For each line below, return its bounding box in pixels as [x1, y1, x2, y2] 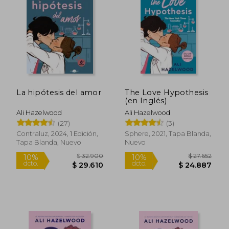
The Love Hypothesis [125, 87, 209, 97]
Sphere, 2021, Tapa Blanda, [125, 129, 212, 138]
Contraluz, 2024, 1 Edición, [16, 129, 99, 138]
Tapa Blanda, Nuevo [16, 138, 82, 146]
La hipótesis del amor [16, 87, 102, 97]
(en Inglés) [125, 96, 167, 105]
